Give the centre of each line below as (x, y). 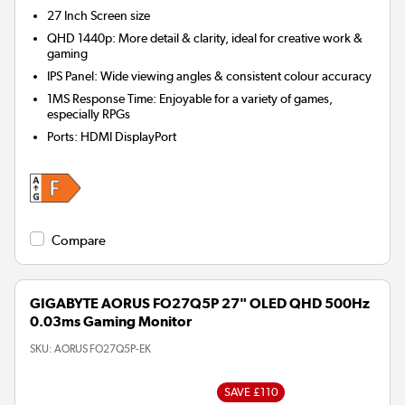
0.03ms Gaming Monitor (111, 321)
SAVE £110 (251, 391)
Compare (79, 240)
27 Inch (68, 15)
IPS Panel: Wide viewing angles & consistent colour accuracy (210, 75)
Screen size (121, 15)
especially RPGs (89, 113)
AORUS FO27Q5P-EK (103, 348)
